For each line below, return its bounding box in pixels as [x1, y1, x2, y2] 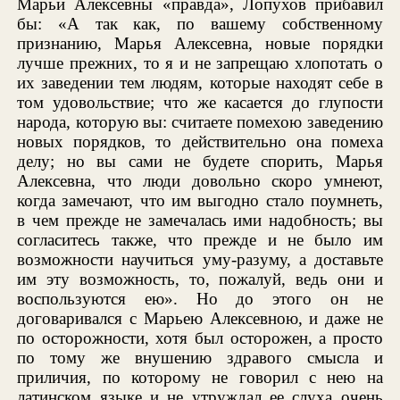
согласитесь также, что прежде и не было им [17, 229, 383, 249]
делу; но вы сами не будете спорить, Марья [17, 151, 383, 171]
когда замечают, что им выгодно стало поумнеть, [17, 190, 383, 210]
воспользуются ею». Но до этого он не [17, 288, 383, 308]
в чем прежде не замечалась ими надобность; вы [17, 210, 383, 229]
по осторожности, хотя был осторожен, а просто [17, 328, 383, 347]
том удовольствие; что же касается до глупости [17, 92, 383, 112]
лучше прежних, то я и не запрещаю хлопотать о [17, 53, 383, 72]
